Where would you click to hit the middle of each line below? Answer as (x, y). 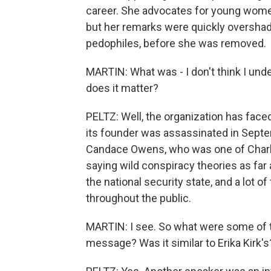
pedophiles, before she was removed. (176, 43)
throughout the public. (139, 198)
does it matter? (122, 88)
